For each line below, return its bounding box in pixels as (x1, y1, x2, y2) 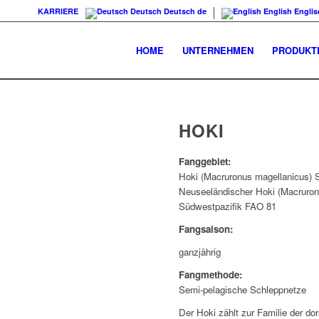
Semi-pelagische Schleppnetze (179, 283, 307, 297)
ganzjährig (179, 245, 221, 259)
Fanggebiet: (179, 155, 231, 168)
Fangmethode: (179, 268, 243, 282)
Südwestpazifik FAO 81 (179, 199, 277, 213)
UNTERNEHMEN (182, 43, 253, 57)
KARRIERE (38, 6, 79, 16)
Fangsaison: (179, 222, 236, 236)
